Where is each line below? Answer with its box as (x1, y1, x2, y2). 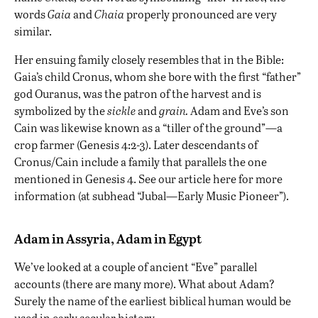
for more (236, 171, 283, 187)
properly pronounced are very (124, 6, 277, 22)
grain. (159, 103, 188, 119)
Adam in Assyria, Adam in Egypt (14, 229, 202, 248)
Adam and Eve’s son (188, 103, 289, 119)
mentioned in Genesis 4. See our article (14, 171, 213, 187)
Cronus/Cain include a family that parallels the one (14, 154, 267, 170)
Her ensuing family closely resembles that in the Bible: (14, 52, 284, 67)
